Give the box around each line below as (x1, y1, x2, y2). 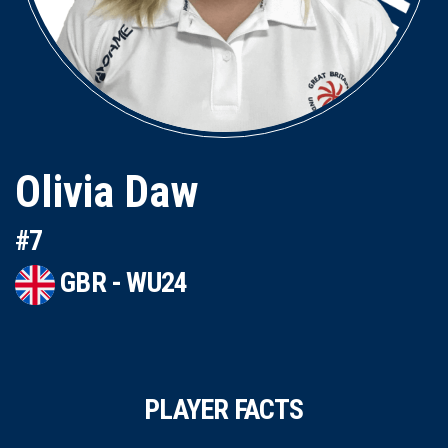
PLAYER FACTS (144, 393, 304, 426)
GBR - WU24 (55, 266, 188, 300)
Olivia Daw (15, 166, 198, 218)
